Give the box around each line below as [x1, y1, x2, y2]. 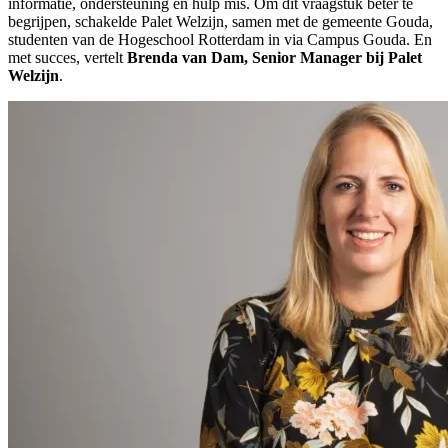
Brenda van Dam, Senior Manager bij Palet [127, 48, 422, 66]
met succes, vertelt [8, 48, 127, 66]
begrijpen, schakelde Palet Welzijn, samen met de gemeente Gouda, [8, 12, 433, 30]
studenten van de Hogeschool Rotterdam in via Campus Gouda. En [8, 30, 432, 48]
